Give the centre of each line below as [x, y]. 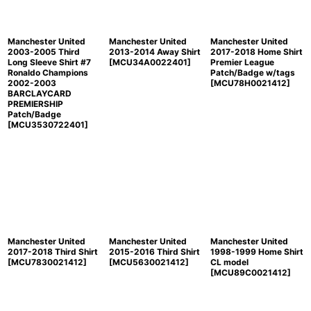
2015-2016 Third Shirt [154, 251]
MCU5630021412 [149, 262]
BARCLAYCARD [40, 93]
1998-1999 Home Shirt [257, 251]
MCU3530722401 [48, 124]
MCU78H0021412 [250, 83]
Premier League [242, 62]
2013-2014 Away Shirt [154, 51]
